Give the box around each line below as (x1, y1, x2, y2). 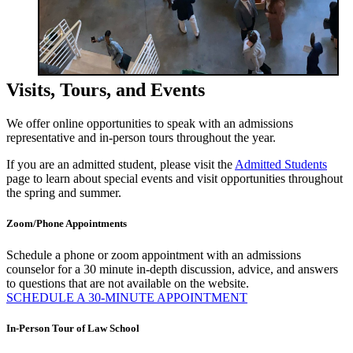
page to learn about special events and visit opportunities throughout (6, 172, 343, 186)
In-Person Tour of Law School (6, 321, 139, 334)
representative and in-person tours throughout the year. (6, 131, 279, 145)
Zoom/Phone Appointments (6, 217, 127, 230)
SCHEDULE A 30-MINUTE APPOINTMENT (6, 290, 247, 304)
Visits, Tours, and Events (6, 80, 205, 101)
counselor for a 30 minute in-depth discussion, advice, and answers (6, 262, 338, 276)
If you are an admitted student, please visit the (6, 158, 235, 172)
